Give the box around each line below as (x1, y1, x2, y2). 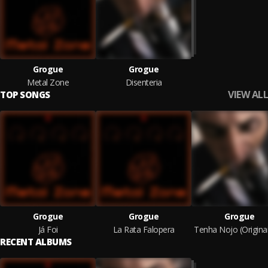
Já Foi (38, 224, 58, 235)
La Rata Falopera (112, 224, 175, 235)
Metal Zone (27, 77, 69, 88)
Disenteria (125, 77, 162, 88)
